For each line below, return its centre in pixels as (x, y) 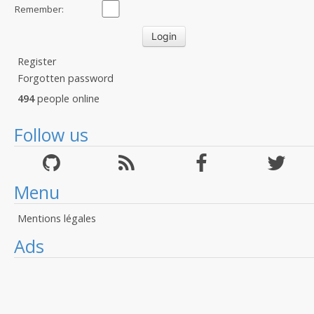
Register (37, 61)
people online (67, 98)
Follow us (51, 135)
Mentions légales (57, 218)
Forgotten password (66, 78)
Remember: (39, 9)
